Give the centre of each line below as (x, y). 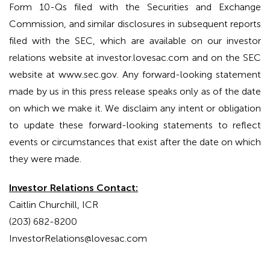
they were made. (45, 159)
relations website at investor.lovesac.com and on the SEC (135, 58)
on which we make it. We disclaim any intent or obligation (135, 108)
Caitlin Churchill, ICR (54, 205)
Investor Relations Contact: (74, 188)
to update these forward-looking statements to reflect (135, 125)
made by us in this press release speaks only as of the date (135, 92)
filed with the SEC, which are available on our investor (135, 41)
